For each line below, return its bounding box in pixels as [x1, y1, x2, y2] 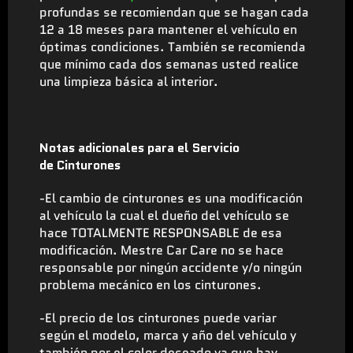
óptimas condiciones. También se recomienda [39, 37, 306, 56]
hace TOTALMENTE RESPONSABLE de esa [39, 223, 282, 242]
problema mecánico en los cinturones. [39, 275, 262, 294]
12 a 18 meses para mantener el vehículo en [39, 20, 297, 39]
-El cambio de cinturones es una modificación [39, 188, 303, 207]
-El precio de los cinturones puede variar [39, 308, 277, 327]
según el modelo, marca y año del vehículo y [39, 325, 296, 344]
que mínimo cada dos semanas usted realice [39, 54, 299, 73]
